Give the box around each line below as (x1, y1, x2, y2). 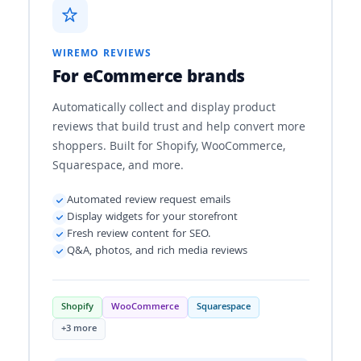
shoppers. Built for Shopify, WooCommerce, (52, 137, 285, 157)
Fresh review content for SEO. (66, 225, 210, 243)
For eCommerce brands (52, 64, 245, 93)
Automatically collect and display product (52, 98, 276, 118)
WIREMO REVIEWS (52, 45, 152, 63)
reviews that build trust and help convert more (52, 118, 305, 138)
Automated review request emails (66, 191, 230, 210)
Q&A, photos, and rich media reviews (66, 242, 247, 260)
